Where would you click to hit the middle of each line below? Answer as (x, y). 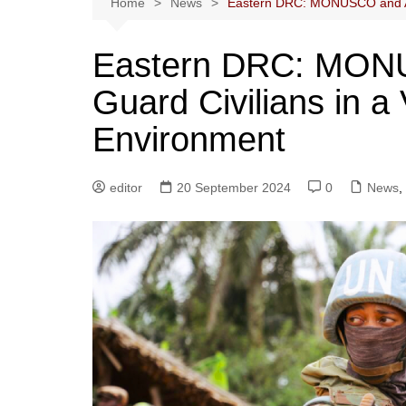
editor (126, 188)
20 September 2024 (234, 188)
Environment (189, 140)
